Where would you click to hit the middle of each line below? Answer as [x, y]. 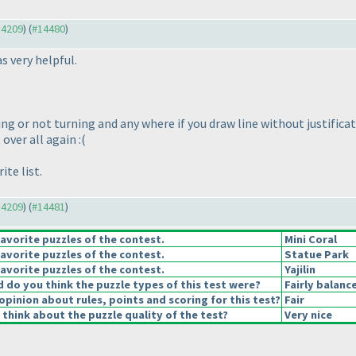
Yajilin [299, 270]
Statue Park [315, 255]
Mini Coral [310, 240]
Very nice [307, 315]
